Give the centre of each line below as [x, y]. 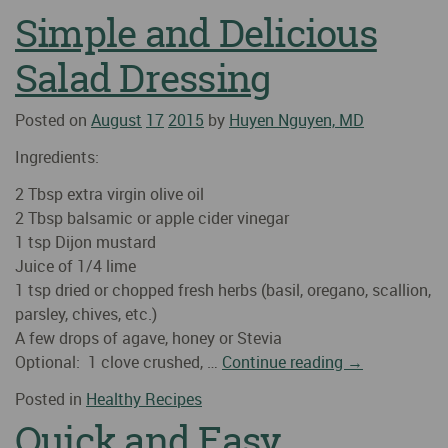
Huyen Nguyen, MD [296, 120]
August [116, 120]
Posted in [50, 398]
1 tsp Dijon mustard [85, 241]
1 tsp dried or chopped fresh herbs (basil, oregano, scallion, [223, 289]
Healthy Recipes [144, 398]
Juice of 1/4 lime [75, 265]
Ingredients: [57, 156]
